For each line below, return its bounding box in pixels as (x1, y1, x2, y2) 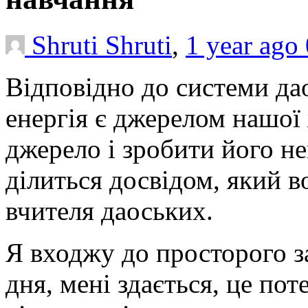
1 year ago (186, 30, 305, 60)
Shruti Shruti (32, 30, 172, 60)
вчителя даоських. (5, 195, 213, 225)
